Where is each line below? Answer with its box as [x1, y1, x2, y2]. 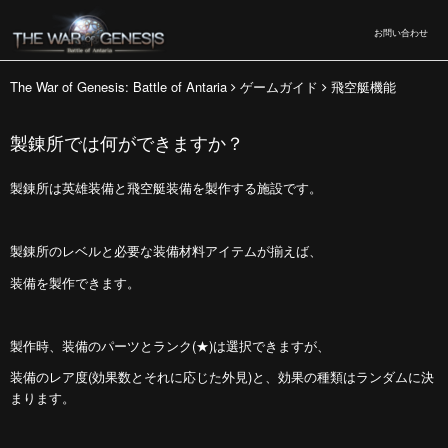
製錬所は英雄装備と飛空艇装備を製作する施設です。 [10, 178, 322, 197]
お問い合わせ [374, 26, 428, 39]
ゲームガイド [240, 77, 318, 96]
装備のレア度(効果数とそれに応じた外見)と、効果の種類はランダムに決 [10, 367, 434, 386]
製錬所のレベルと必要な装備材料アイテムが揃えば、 [10, 241, 322, 260]
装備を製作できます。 [10, 272, 140, 292]
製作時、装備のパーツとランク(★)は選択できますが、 [10, 335, 334, 355]
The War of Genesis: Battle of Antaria [10, 77, 227, 96]
